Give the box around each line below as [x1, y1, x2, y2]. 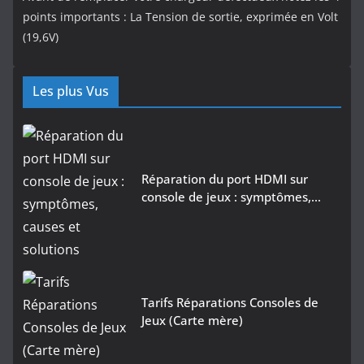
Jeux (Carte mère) [141, 312, 243, 329]
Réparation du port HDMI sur [141, 171, 308, 188]
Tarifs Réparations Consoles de [141, 294, 318, 311]
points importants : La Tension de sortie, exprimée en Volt [23, 9, 338, 25]
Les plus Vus [32, 82, 109, 101]
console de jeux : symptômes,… [141, 188, 321, 206]
